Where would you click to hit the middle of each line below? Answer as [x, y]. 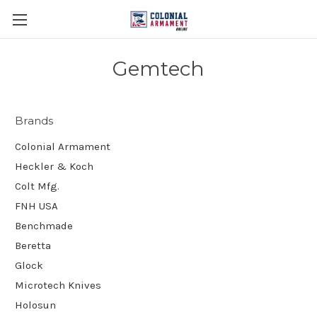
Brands [34, 121]
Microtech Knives [58, 285]
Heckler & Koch [54, 166]
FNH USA [36, 206]
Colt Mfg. [37, 186]
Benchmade [44, 225]
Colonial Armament [63, 146]
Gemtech [158, 69]
